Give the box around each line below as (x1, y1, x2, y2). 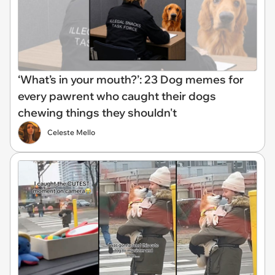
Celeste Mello (47, 127, 95, 137)
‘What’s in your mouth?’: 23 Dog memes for (18, 72, 244, 87)
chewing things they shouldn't (18, 105, 177, 120)
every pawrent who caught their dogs (18, 88, 216, 103)
